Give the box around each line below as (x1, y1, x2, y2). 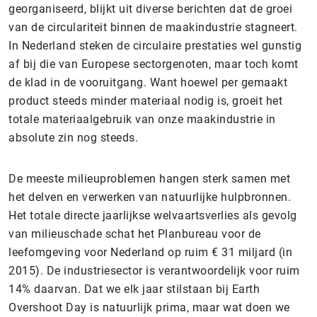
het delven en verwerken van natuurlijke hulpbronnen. (8, 190, 291, 204)
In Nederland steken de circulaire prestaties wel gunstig (8, 39, 301, 53)
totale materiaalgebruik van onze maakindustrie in (8, 113, 276, 127)
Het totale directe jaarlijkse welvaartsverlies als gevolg (8, 209, 297, 223)
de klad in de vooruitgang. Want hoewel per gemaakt (8, 76, 287, 90)
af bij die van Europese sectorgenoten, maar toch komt (8, 57, 299, 71)
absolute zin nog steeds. (8, 131, 138, 145)
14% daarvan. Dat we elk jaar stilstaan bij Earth (8, 282, 260, 296)
